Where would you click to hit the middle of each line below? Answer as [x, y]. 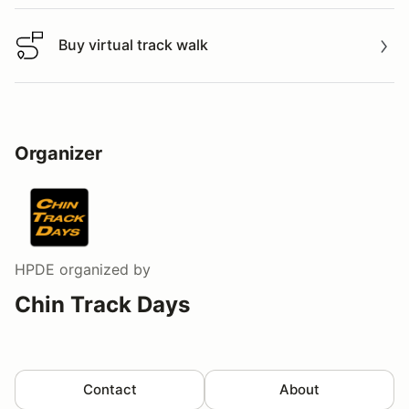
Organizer [58, 153]
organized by [103, 269]
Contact [110, 389]
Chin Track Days [102, 304]
